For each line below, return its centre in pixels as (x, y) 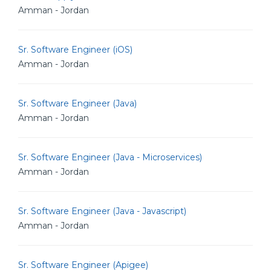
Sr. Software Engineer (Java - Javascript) (102, 211)
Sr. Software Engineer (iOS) (75, 50)
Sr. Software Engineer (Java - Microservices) (110, 157)
